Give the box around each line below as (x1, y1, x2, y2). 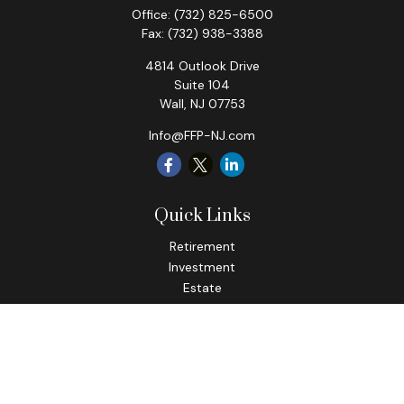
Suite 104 (174, 77, 230, 93)
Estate (182, 280, 222, 296)
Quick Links (153, 205, 251, 227)
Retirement (169, 238, 235, 254)
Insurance (173, 300, 231, 317)
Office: (131, 6, 174, 23)
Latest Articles (159, 383, 245, 399)
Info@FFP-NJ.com (149, 127, 255, 143)
